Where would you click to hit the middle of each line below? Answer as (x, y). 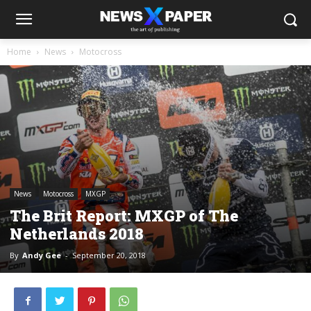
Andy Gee (42, 255)
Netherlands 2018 (77, 233)
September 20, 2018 (109, 255)
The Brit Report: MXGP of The (124, 215)
